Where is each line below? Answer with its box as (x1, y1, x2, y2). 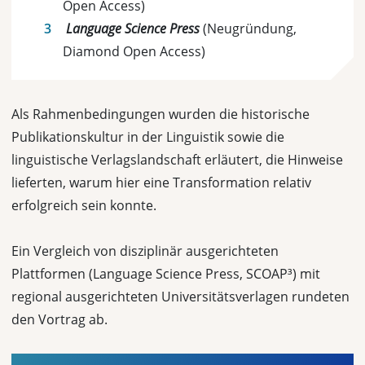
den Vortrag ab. (11, 310, 108, 328)
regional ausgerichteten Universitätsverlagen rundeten (11, 288, 350, 306)
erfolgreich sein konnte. (11, 196, 160, 214)
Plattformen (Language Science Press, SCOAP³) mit (11, 265, 320, 283)
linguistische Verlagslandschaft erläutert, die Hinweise (11, 151, 343, 169)
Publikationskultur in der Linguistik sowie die (11, 128, 284, 146)
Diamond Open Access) (63, 42, 205, 60)
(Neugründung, (200, 20, 297, 37)
